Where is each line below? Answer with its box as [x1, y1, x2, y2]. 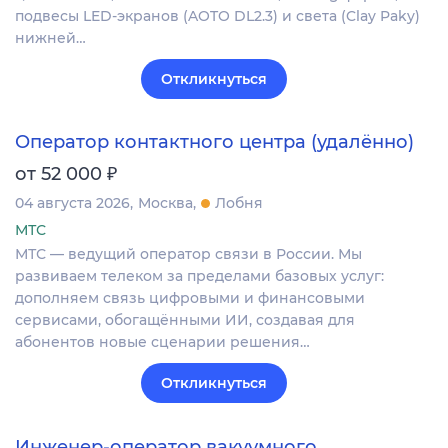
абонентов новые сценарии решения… [15, 333, 310, 352]
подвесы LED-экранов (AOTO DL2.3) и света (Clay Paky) [15, 7, 420, 26]
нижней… [15, 29, 86, 48]
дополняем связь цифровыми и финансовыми [15, 289, 365, 308]
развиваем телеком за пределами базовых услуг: [15, 267, 384, 286]
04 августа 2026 [15, 194, 130, 213]
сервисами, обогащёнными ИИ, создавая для [15, 311, 355, 330]
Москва [138, 194, 193, 213]
